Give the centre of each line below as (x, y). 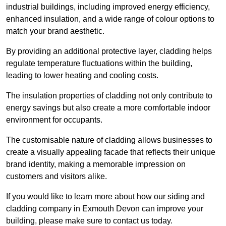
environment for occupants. (55, 120)
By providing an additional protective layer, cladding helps (109, 51)
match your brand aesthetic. (55, 31)
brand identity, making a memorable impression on (96, 164)
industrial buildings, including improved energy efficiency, (108, 7)
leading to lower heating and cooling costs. (83, 76)
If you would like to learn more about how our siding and (105, 197)
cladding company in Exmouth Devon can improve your (105, 209)
